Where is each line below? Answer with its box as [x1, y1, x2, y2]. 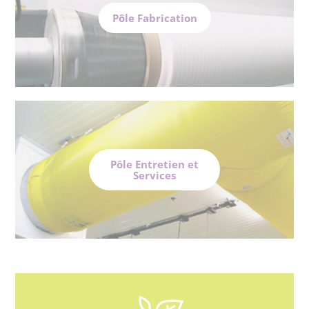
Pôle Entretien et [110, 157, 199, 172]
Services [133, 168, 176, 183]
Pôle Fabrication [112, 11, 197, 26]
